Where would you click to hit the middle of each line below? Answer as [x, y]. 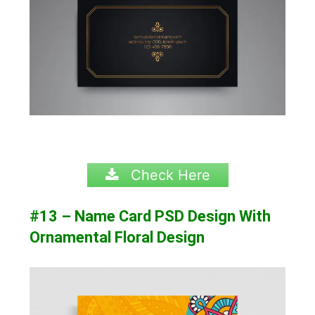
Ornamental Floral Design [117, 238]
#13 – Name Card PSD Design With [150, 217]
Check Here [168, 175]
